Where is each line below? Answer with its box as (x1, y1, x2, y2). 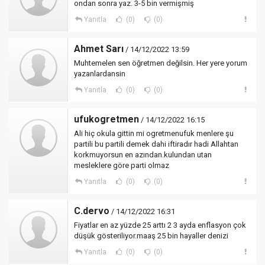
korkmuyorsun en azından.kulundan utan (74, 150, 212, 159)
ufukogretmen (74, 114, 139, 125)
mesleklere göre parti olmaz (74, 161, 169, 170)
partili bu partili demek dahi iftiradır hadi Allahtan (74, 140, 238, 148)
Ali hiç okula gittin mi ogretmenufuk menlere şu (74, 129, 234, 138)
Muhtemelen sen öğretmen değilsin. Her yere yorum (74, 59, 247, 67)
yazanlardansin (74, 69, 125, 78)
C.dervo (74, 205, 109, 216)
